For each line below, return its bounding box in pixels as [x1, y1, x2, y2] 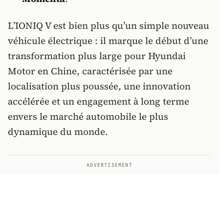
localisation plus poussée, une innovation [8, 80, 191, 92]
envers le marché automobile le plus [8, 110, 168, 123]
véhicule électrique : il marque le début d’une [8, 34, 208, 47]
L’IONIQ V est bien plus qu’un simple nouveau [8, 19, 209, 32]
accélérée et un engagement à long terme [8, 95, 189, 108]
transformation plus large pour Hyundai [8, 49, 186, 62]
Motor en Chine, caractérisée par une [8, 65, 173, 77]
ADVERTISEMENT [87, 162, 132, 168]
